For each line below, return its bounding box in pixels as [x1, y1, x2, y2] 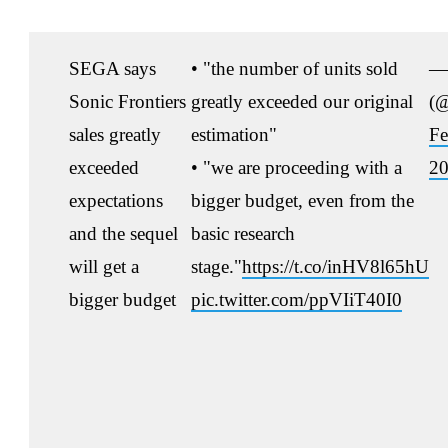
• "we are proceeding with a [191, 157, 402, 179]
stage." [191, 256, 242, 278]
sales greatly [69, 124, 161, 146]
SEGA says [69, 58, 156, 80]
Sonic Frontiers [69, 91, 186, 113]
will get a [69, 256, 139, 278]
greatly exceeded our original [191, 91, 413, 113]
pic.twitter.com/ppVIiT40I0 [191, 289, 402, 311]
